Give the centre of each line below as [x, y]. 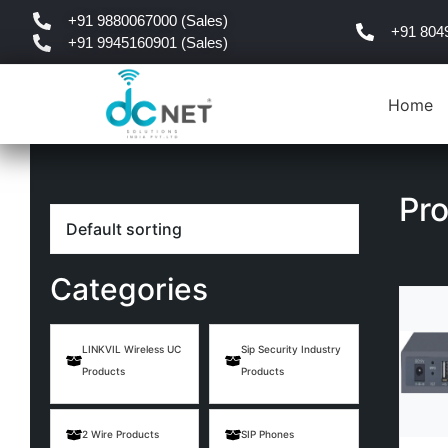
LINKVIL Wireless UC [131, 349]
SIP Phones [268, 434]
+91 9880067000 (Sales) [147, 20]
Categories [129, 289]
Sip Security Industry [291, 349]
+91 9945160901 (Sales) [147, 42]
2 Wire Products [120, 434]
